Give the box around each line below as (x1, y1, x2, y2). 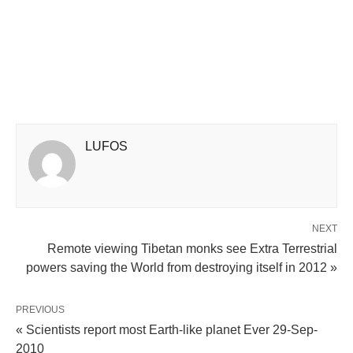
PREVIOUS (16, 304, 65, 315)
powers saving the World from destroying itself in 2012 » (26, 261, 337, 274)
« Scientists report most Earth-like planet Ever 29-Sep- (16, 323, 318, 336)
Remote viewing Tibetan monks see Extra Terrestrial (47, 242, 337, 255)
